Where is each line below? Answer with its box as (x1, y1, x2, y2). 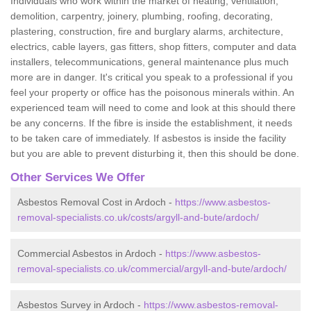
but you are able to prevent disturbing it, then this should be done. (10, 147, 299, 159)
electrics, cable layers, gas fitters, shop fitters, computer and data (10, 40, 296, 52)
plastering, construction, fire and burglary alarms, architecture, (10, 25, 283, 37)
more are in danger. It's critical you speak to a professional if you (10, 71, 293, 83)
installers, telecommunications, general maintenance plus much (10, 56, 289, 67)
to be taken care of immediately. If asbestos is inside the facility (10, 132, 286, 144)
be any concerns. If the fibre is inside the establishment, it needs (10, 117, 292, 128)
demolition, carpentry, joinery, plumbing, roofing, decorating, (10, 10, 273, 22)
